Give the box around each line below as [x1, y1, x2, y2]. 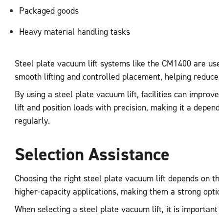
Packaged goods [19, 4, 79, 17]
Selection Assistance [15, 142, 170, 166]
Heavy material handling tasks [19, 25, 130, 38]
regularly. [15, 115, 50, 127]
